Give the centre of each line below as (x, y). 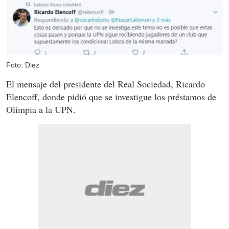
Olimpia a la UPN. (41, 110)
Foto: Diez (23, 65)
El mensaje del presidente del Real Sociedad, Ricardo (106, 84)
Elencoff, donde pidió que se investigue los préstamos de (111, 97)
